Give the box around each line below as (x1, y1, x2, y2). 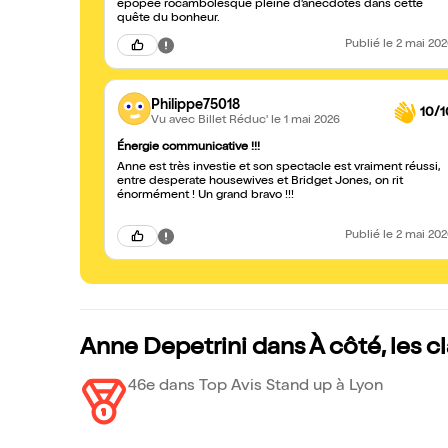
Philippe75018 (151, 98, 240, 113)
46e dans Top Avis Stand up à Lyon (128, 379, 383, 395)
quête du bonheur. (117, 13, 220, 25)
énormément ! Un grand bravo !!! (117, 190, 294, 202)
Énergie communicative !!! (117, 142, 260, 154)
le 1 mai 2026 (271, 114, 340, 127)
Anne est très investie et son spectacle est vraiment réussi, (117, 162, 441, 174)
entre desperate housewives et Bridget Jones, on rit (117, 176, 403, 188)
